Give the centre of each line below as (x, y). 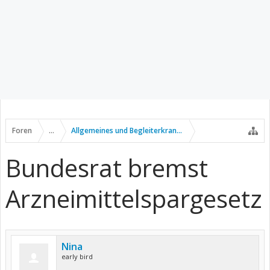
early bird (77, 256)
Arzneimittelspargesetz (134, 199)
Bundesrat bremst (107, 168)
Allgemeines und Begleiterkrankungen (137, 130)
